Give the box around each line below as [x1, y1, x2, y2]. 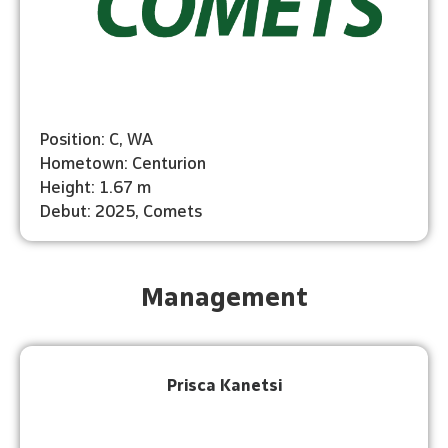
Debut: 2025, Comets [40, 197, 202, 221]
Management [140, 275, 308, 312]
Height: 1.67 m [40, 173, 151, 197]
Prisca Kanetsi [166, 371, 282, 395]
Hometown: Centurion [40, 149, 206, 173]
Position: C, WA [40, 125, 153, 149]
